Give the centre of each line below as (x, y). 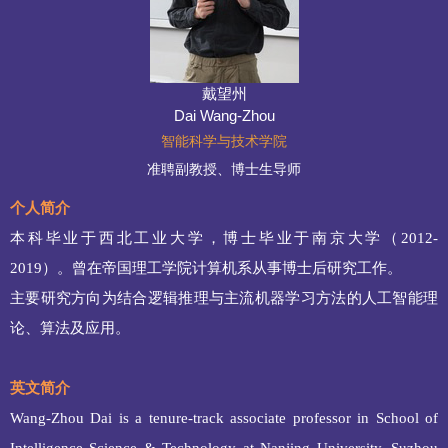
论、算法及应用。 (70, 328)
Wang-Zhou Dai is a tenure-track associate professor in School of (224, 418)
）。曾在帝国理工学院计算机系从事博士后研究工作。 (222, 268)
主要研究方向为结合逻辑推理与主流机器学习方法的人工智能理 (224, 298)
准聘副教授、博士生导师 (224, 169)
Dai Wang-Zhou (224, 115)
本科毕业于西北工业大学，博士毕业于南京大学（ (205, 238)
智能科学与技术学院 (224, 141)
